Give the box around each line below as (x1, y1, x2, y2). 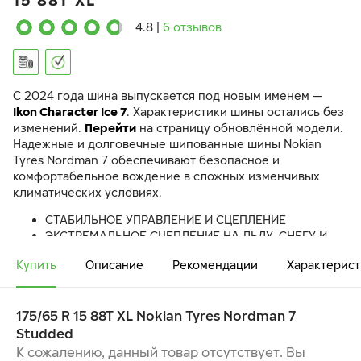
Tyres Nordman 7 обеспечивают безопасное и (13, 153, 280, 167)
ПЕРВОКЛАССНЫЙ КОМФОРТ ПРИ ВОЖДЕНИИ (45, 261, 305, 275)
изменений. (13, 121, 85, 135)
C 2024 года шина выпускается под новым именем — (13, 89, 323, 102)
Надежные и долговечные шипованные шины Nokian (13, 137, 322, 151)
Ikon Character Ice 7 (13, 105, 127, 118)
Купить (16, 258, 56, 272)
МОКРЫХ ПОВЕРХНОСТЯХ (45, 245, 191, 259)
